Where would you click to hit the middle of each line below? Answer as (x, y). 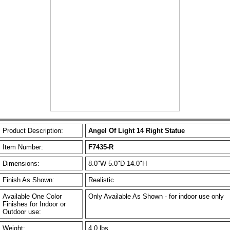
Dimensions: (21, 164)
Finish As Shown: (28, 180)
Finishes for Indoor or (34, 204)
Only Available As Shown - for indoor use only (156, 196)
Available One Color (32, 196)
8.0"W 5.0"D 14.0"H (118, 164)
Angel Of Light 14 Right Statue (137, 131)
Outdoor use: (22, 212)
